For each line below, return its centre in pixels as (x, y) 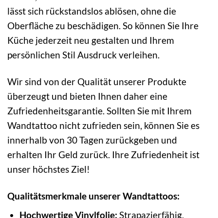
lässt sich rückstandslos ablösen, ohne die (92, 11)
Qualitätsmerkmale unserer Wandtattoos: (93, 196)
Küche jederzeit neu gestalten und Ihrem (91, 40)
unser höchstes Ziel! (49, 169)
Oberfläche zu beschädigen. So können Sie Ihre (103, 25)
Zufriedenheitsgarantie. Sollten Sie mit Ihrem (100, 110)
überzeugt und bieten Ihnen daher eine (87, 96)
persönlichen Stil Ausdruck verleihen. (83, 54)
